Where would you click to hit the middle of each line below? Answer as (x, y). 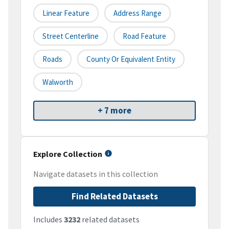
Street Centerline (71, 36)
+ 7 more (114, 111)
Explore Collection (68, 154)
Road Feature (144, 36)
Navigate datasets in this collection (96, 174)
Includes (49, 220)
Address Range (138, 13)
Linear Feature (66, 13)
